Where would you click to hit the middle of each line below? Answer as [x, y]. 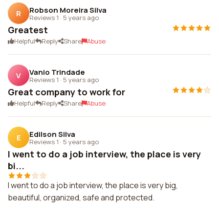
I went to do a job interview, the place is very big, [93, 185]
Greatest [28, 30]
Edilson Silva [52, 134]
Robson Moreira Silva [68, 10]
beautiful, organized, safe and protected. [81, 197]
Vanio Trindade [57, 72]
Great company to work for [66, 92]
